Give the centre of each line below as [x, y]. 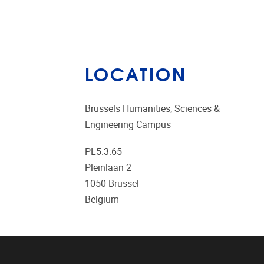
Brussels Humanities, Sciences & [152, 109]
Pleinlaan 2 [108, 168]
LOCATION [136, 73]
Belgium [102, 200]
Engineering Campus [128, 125]
